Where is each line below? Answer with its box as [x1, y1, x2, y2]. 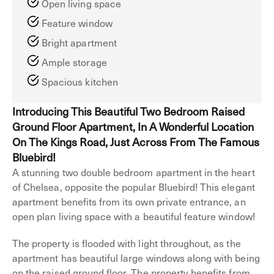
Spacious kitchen [42, 74, 118, 89]
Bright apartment [42, 35, 117, 50]
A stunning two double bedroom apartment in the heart [12, 165, 255, 179]
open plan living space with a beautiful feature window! [12, 209, 255, 223]
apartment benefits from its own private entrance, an [12, 194, 246, 209]
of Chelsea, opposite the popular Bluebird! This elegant [12, 179, 255, 194]
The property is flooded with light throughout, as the [12, 235, 241, 250]
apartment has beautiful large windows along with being [12, 250, 260, 265]
